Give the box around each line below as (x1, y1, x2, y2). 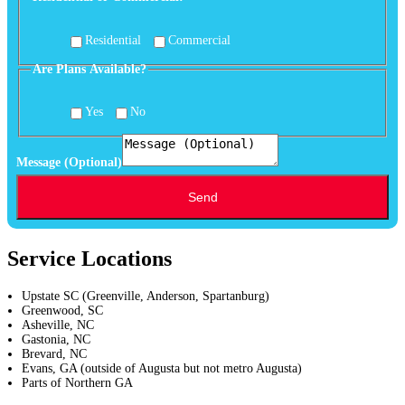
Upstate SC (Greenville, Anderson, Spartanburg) (22, 289, 269, 303)
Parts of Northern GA (22, 376, 133, 390)
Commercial (168, 33, 231, 47)
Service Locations (7, 247, 172, 271)
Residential (85, 33, 141, 47)
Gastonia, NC (22, 333, 90, 346)
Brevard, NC (22, 347, 87, 361)
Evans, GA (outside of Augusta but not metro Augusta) (22, 362, 302, 375)
